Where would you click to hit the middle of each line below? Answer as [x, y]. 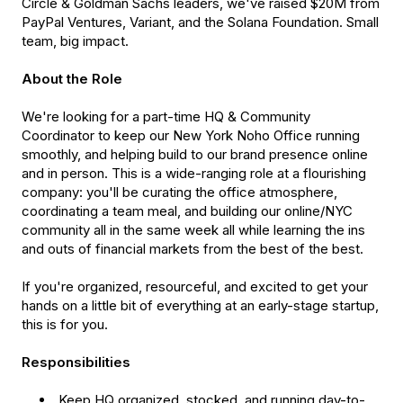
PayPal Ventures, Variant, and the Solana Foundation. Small [200, 22]
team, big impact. [75, 41]
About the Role [72, 79]
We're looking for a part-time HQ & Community [166, 117]
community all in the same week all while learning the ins [193, 230]
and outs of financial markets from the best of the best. [194, 249]
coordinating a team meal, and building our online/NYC [187, 211]
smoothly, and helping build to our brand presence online [195, 155]
